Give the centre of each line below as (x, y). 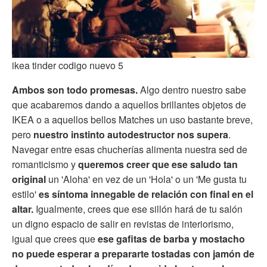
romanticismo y (44, 164)
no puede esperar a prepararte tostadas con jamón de (133, 254)
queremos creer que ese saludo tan (157, 164)
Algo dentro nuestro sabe (192, 90)
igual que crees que (55, 239)
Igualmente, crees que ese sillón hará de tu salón (138, 209)
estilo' (25, 194)
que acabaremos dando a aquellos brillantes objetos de (129, 105)
